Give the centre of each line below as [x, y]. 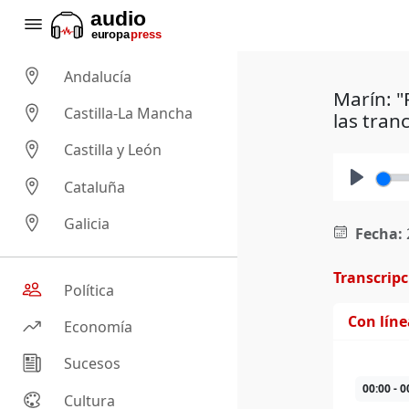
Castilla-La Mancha [129, 114]
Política [89, 291]
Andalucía [98, 77]
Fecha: [378, 234]
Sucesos [93, 364]
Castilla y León [113, 150]
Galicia [87, 224]
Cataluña [95, 187]
